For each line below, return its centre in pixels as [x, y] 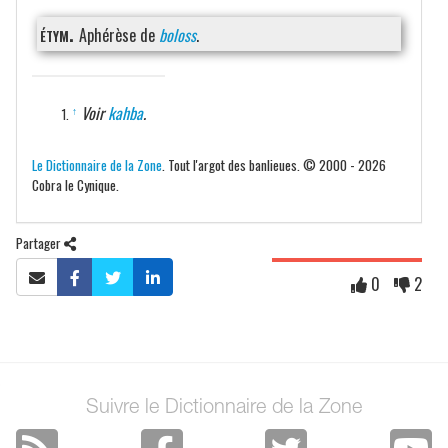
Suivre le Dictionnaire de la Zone [224, 408]
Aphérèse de [119, 34]
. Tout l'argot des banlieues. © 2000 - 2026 [274, 164]
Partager [40, 242]
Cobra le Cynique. [75, 184]
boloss [177, 34]
